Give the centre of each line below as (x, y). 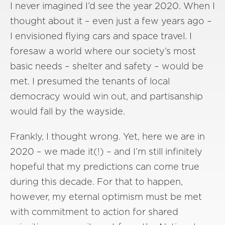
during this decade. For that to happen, (96, 182)
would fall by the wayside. (68, 111)
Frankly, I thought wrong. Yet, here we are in (107, 136)
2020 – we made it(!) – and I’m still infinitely (106, 151)
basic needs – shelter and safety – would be (107, 66)
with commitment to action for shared (94, 212)
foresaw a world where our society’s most (103, 51)
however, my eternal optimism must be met (106, 197)
